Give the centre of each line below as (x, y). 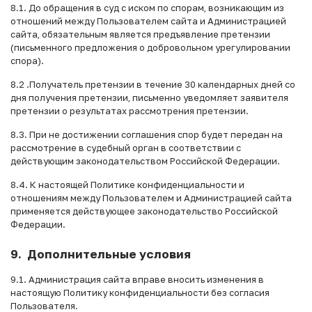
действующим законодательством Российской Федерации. (145, 161)
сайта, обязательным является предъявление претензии (140, 34)
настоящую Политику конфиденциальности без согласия (140, 293)
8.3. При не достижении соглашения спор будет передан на (147, 135)
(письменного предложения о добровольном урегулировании (150, 48)
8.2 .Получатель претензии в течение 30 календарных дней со (153, 85)
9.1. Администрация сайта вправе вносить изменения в (137, 280)
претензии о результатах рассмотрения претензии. (130, 111)
